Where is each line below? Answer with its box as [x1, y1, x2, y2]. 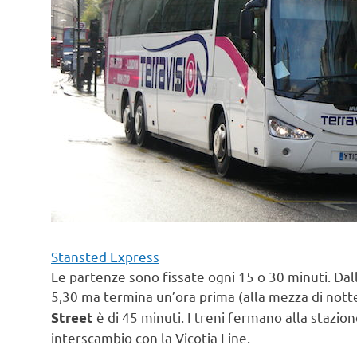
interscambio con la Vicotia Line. [51, 328, 250, 346]
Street [51, 308, 96, 326]
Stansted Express [51, 247, 159, 265]
